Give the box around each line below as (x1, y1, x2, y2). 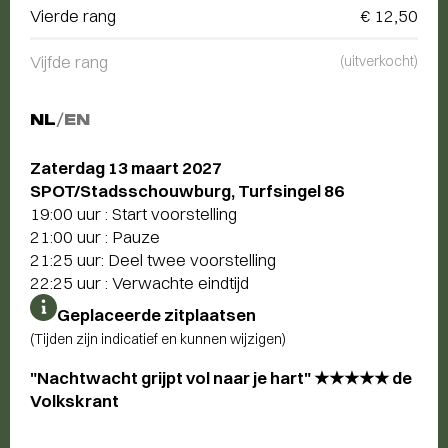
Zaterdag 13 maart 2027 (30, 157, 222, 178)
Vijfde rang (30, 51, 108, 72)
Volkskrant (30, 390, 119, 411)
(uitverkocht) (340, 52, 418, 70)
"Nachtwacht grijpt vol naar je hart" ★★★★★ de (30, 367, 412, 388)
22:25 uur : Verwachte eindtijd (30, 272, 249, 293)
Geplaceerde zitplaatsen (57, 304, 256, 325)
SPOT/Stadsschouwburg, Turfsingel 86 (30, 180, 344, 201)
